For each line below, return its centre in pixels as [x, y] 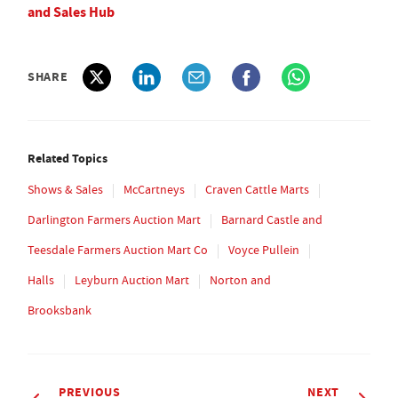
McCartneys [154, 190]
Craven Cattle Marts [257, 190]
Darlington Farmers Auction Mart [114, 220]
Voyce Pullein [264, 250]
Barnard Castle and [272, 220]
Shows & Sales [65, 190]
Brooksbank [60, 310]
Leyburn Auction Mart [132, 280]
